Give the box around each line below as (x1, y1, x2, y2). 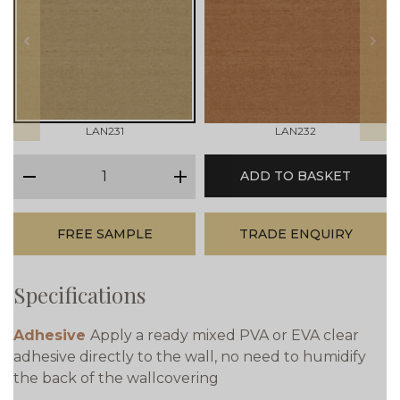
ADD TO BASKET (240, 168, 351, 184)
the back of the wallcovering (13, 370, 219, 387)
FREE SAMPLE (56, 226, 153, 242)
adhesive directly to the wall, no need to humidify (13, 348, 366, 365)
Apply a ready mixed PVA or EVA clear (90, 327, 359, 344)
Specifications (13, 280, 146, 309)
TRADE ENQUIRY (238, 226, 353, 242)
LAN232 (275, 124, 316, 137)
